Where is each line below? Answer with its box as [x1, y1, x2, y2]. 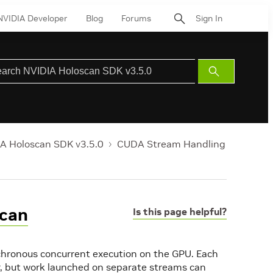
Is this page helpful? [133, 205, 227, 218]
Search [215, 81, 241, 90]
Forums [121, 12, 151, 24]
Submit [215, 66, 241, 76]
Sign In [196, 12, 222, 24]
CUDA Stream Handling [117, 138, 225, 150]
